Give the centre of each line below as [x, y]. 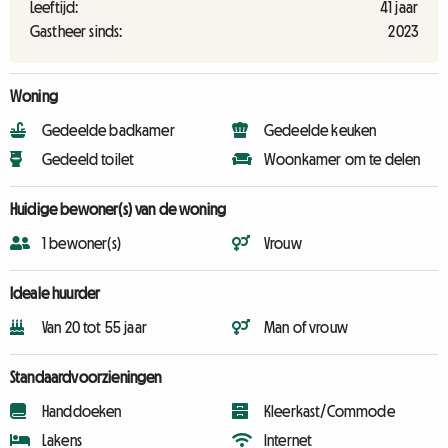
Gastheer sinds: [76, 31]
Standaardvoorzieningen [86, 377]
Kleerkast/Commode [329, 411]
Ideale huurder [55, 293]
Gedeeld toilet [88, 159]
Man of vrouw [306, 327]
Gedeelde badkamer [108, 130]
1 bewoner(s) [81, 243]
